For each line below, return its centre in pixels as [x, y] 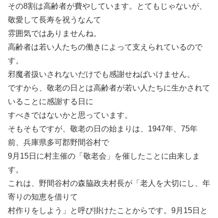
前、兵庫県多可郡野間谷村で [58, 142]
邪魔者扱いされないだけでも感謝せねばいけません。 [101, 74]
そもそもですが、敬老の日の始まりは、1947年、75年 [103, 129]
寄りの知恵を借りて [43, 197]
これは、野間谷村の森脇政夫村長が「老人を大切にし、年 [109, 183]
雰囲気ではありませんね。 [54, 33]
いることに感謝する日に [51, 101]
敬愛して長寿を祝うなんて [54, 20]
